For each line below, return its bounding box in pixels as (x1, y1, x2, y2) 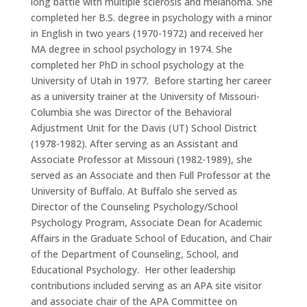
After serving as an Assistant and (89, 137, 238, 151)
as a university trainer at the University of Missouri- (30, 90, 260, 103)
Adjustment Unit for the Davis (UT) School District (30, 121, 257, 135)
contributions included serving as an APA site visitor (30, 279, 262, 293)
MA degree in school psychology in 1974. (30, 42, 213, 56)
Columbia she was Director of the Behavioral (30, 106, 232, 119)
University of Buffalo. (30, 184, 125, 198)
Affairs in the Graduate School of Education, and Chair (30, 232, 272, 245)
